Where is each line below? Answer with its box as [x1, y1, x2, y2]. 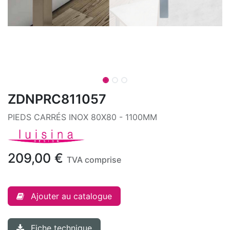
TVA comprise [67, 155, 121, 165]
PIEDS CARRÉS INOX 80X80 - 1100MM [8, 112, 157, 122]
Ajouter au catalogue [31, 191, 112, 202]
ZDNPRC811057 [8, 91, 106, 107]
